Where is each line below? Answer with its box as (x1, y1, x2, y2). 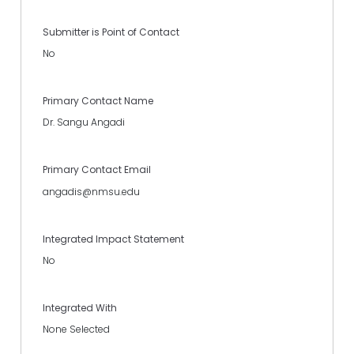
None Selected (43, 322, 110, 337)
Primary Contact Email (43, 163, 151, 177)
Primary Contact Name (43, 94, 153, 108)
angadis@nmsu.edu (43, 184, 140, 198)
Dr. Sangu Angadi (43, 115, 125, 130)
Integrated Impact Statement (43, 232, 184, 246)
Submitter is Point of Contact (43, 24, 179, 39)
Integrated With (43, 301, 117, 315)
